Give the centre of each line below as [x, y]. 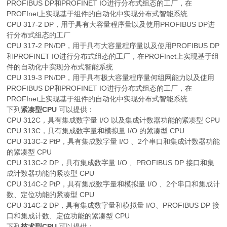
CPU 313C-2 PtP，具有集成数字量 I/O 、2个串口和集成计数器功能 [113, 142]
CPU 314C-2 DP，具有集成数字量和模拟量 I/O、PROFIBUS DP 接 [113, 205]
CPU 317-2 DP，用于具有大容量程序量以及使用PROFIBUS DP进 [111, 25]
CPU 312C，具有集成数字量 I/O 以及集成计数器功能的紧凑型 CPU [113, 120]
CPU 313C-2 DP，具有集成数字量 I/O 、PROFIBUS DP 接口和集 [111, 163]
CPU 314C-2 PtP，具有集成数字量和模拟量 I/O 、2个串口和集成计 [113, 184]
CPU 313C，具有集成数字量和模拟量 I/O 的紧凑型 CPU [96, 131]
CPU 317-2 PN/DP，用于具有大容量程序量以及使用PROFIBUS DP [113, 46]
